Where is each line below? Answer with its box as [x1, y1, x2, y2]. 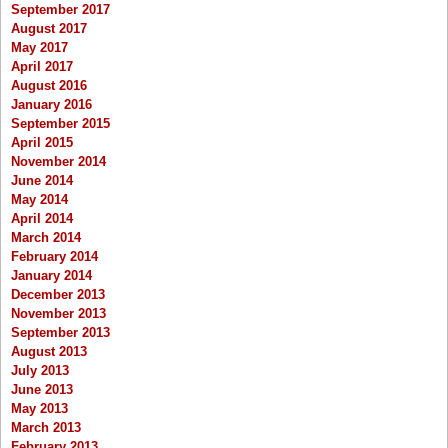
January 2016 [11, 97, 92, 113]
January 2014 [11, 268, 92, 284]
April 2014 [11, 211, 73, 227]
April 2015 [11, 135, 73, 151]
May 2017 [11, 40, 68, 56]
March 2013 [11, 420, 81, 436]
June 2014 [11, 173, 73, 189]
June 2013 [11, 382, 73, 398]
